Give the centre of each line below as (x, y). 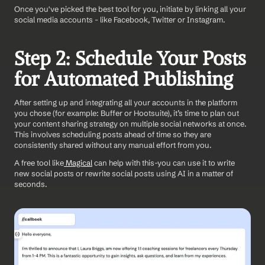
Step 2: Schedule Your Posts (130, 58)
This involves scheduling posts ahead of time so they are (113, 134)
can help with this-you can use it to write (164, 162)
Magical (78, 162)
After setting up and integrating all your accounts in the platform (126, 102)
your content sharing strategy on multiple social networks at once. (130, 123)
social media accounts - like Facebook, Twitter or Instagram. (120, 19)
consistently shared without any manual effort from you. (113, 145)
